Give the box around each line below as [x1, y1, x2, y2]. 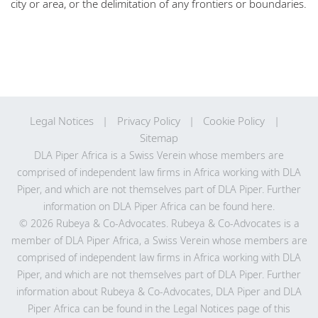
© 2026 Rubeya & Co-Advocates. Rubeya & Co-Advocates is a [18, 216, 300, 231]
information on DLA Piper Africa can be [43, 199, 223, 214]
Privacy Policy [116, 113, 180, 128]
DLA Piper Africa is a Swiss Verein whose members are [34, 148, 284, 163]
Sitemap [140, 131, 178, 146]
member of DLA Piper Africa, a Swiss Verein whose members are [11, 234, 307, 248]
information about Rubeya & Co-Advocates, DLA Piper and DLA [16, 285, 302, 299]
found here [223, 199, 273, 214]
